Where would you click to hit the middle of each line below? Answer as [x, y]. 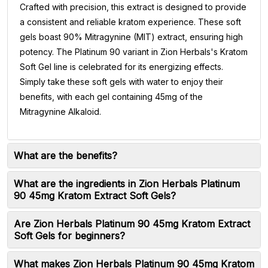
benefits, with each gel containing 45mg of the [111, 97]
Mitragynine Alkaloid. [60, 112]
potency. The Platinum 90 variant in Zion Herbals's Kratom [134, 52]
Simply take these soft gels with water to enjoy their [121, 82]
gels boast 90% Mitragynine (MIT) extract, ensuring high [131, 37]
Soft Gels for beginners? [69, 236]
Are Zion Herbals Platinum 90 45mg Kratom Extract [132, 224]
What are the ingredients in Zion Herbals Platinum [127, 184]
